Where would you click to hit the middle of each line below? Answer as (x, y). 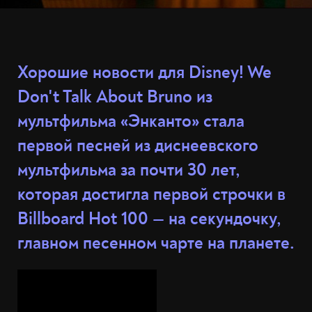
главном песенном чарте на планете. (156, 243)
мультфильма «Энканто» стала (131, 122)
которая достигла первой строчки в (151, 195)
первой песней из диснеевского (138, 146)
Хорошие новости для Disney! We (145, 73)
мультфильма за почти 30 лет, (129, 170)
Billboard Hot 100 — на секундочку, (149, 219)
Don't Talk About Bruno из (115, 97)
